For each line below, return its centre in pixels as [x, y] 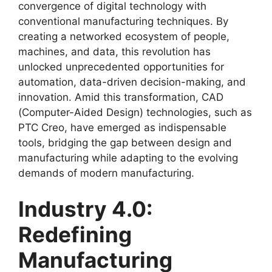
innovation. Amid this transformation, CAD [121, 97]
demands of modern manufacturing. [106, 173]
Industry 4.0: [85, 209]
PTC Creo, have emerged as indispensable [122, 127]
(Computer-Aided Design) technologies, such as [135, 112]
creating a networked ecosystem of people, [124, 36]
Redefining [75, 235]
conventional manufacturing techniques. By [123, 21]
